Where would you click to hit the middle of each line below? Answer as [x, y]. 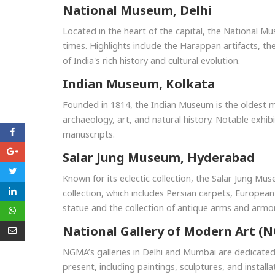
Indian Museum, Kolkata [139, 84]
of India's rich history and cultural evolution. [151, 60]
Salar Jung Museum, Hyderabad [159, 158]
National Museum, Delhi [137, 10]
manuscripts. [89, 134]
